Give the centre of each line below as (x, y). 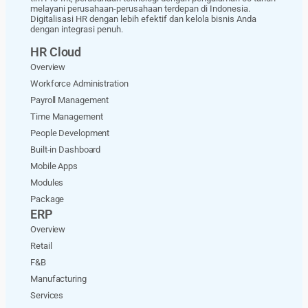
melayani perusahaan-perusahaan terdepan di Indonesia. (140, 8)
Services (47, 295)
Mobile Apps (54, 166)
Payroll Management (70, 100)
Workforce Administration (79, 83)
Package (47, 199)
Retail (41, 245)
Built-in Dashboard (66, 149)
